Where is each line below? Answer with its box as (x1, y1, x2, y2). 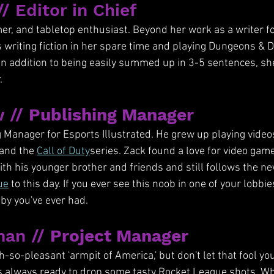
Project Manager (50, 226, 188, 246)
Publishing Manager (29, 105, 194, 125)
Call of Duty (37, 145, 90, 158)
